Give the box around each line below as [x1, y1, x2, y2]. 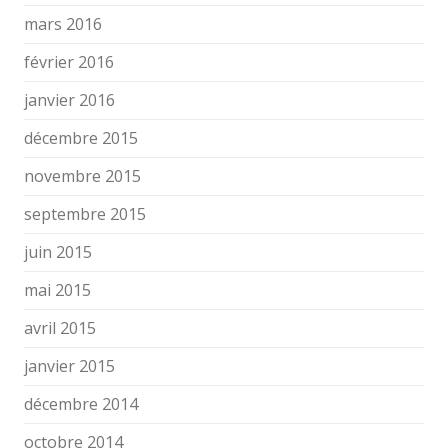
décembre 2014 [24, 393, 138, 415]
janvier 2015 [24, 355, 115, 377]
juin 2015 [24, 241, 92, 263]
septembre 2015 [24, 203, 146, 225]
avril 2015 [24, 317, 96, 339]
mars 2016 [24, 13, 102, 35]
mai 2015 [24, 279, 91, 301]
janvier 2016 [24, 89, 115, 111]
